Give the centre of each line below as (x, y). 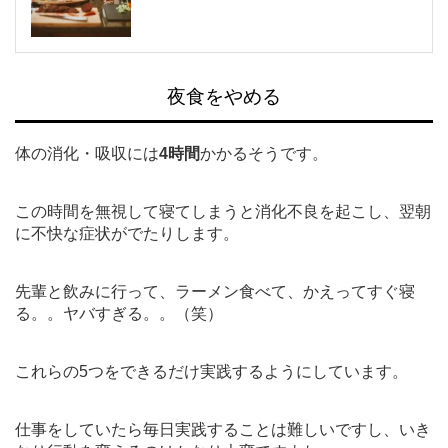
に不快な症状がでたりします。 (127, 233)
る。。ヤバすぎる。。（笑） (119, 313)
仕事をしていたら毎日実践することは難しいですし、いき (223, 429)
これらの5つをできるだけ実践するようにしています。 (211, 371)
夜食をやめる (224, 96)
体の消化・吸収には (87, 153)
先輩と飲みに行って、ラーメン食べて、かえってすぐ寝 (215, 291)
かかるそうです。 (264, 153)
